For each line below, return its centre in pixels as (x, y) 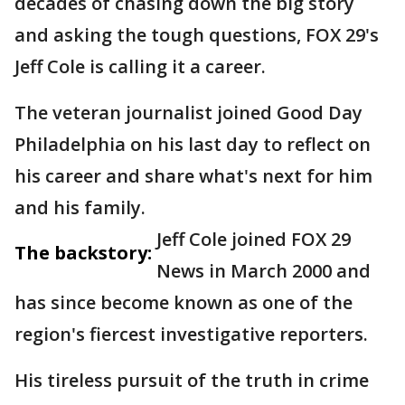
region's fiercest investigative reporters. (193, 334)
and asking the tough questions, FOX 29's (197, 35)
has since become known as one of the (184, 302)
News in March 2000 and (264, 271)
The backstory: (83, 253)
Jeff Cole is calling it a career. (142, 66)
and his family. (80, 207)
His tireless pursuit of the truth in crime (192, 380)
